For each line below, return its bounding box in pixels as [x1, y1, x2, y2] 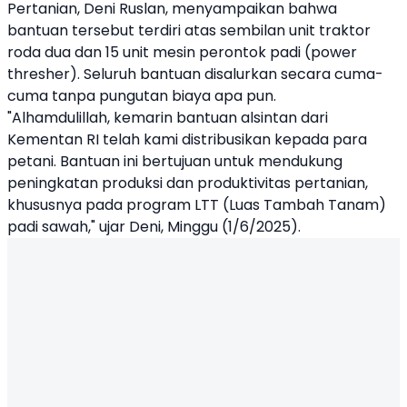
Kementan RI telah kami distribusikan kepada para [7, 129, 367, 150]
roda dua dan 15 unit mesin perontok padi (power [7, 42, 357, 63]
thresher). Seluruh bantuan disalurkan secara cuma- [7, 64, 383, 84]
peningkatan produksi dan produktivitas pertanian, [7, 173, 368, 194]
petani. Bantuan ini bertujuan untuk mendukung [7, 151, 342, 172]
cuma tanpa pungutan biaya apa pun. [7, 85, 276, 106]
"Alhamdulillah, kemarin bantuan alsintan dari [7, 107, 328, 128]
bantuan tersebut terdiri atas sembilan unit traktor [7, 20, 371, 41]
